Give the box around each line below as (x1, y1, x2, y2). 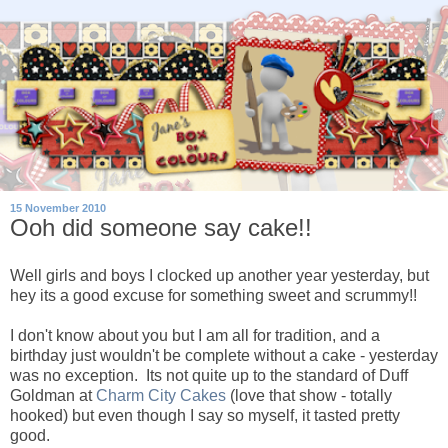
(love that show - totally (226, 386, 392, 404)
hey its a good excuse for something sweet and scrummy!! (10, 286, 417, 304)
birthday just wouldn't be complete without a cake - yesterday (10, 346, 438, 364)
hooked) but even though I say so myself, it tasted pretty (10, 406, 400, 424)
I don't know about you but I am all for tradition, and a (10, 326, 380, 344)
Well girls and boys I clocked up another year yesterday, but (10, 266, 429, 284)
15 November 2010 (10, 202, 106, 215)
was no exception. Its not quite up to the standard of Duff (10, 366, 408, 384)
